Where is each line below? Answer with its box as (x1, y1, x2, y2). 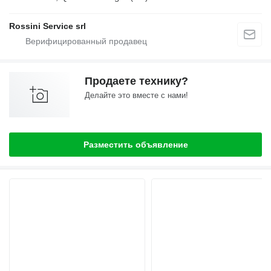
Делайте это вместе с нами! (85, 91, 188, 100)
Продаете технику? (85, 75, 188, 88)
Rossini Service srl (9, 21, 86, 31)
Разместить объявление (83, 140, 188, 150)
